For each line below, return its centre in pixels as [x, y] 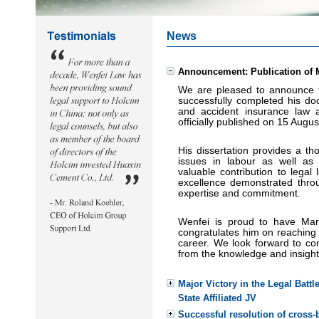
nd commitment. [264, 193]
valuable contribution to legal [247, 172]
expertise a [203, 193]
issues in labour [217, 161]
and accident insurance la [240, 111]
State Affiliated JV [217, 298]
